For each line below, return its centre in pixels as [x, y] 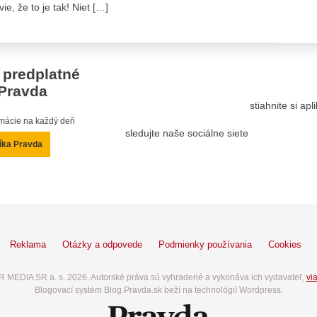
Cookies [285, 244]
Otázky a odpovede [102, 244]
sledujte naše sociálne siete [187, 133]
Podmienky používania [205, 244]
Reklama [28, 244]
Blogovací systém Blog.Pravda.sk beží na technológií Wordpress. [158, 290]
